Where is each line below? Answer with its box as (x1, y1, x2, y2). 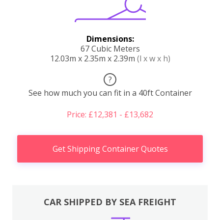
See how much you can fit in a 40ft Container (28, 87, 192, 98)
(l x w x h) (137, 53, 170, 64)
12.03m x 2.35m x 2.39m (50, 53, 137, 64)
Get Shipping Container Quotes (52, 143, 168, 154)
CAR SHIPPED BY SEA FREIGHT (44, 196, 176, 208)
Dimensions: (86, 33, 134, 44)
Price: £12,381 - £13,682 (67, 109, 153, 120)
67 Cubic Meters (80, 43, 140, 54)
